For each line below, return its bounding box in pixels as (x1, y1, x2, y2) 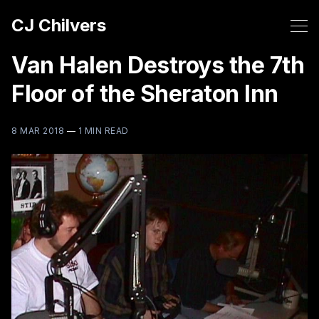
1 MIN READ (78, 125, 129, 136)
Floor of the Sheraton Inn (11, 80, 278, 108)
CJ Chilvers (11, 15, 106, 36)
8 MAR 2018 (11, 125, 64, 136)
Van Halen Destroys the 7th (11, 51, 304, 79)
